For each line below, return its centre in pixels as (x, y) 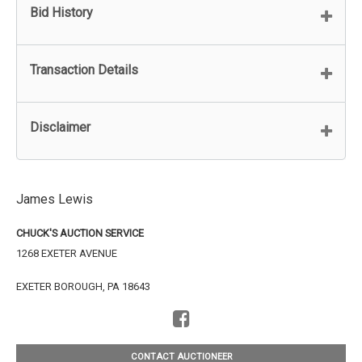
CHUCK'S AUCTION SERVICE (80, 233)
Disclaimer (60, 127)
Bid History (61, 12)
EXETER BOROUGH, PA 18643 (83, 286)
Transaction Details (84, 69)
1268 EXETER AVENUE (67, 253)
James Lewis (55, 199)
